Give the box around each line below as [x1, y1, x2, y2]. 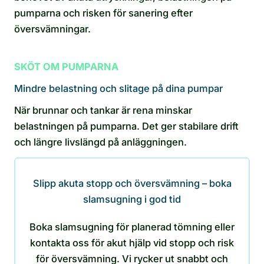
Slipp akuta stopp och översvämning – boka [32, 177, 232, 190]
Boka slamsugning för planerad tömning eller [29, 221, 235, 233]
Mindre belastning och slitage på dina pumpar [14, 82, 223, 95]
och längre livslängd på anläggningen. [14, 136, 187, 148]
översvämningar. [14, 23, 91, 35]
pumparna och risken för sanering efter [14, 7, 193, 19]
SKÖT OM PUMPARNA [14, 61, 118, 73]
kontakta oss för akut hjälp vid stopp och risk [30, 237, 234, 249]
